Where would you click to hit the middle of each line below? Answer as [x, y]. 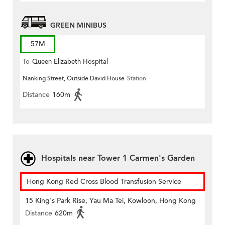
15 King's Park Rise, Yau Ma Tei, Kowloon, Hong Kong [110, 201]
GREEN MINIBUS [78, 26]
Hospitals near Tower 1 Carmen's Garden [118, 158]
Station [137, 79]
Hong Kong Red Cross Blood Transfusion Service [104, 182]
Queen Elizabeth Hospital [70, 62]
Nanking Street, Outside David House [74, 79]
